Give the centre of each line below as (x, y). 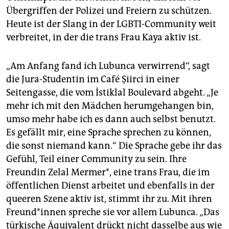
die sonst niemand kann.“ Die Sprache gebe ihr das (114, 145)
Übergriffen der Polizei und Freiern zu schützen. (109, 10)
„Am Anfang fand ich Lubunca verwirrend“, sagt (108, 66)
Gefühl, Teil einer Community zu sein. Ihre (96, 159)
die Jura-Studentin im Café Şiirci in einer (93, 79)
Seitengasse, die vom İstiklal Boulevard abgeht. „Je (112, 92)
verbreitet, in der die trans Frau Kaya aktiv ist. (104, 37)
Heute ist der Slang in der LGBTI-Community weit (111, 24)
